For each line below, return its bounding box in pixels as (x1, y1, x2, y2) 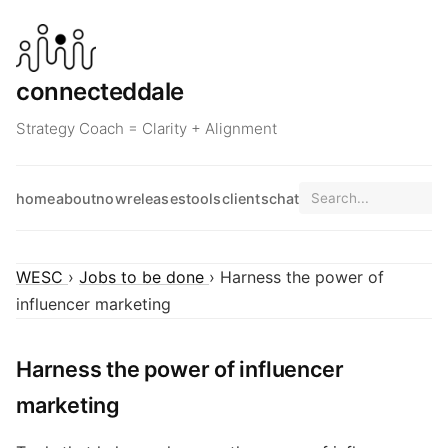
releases (126, 189, 186, 207)
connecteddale (16, 77, 184, 106)
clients (221, 189, 269, 207)
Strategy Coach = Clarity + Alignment (16, 119, 277, 138)
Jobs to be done (79, 267, 209, 287)
